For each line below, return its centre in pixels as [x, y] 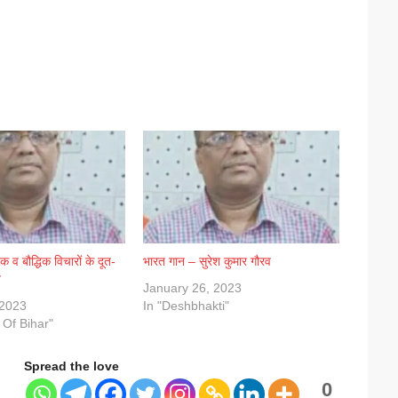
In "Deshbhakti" [186, 305]
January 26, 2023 [192, 287]
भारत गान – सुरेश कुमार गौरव [207, 261]
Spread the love [72, 366]
